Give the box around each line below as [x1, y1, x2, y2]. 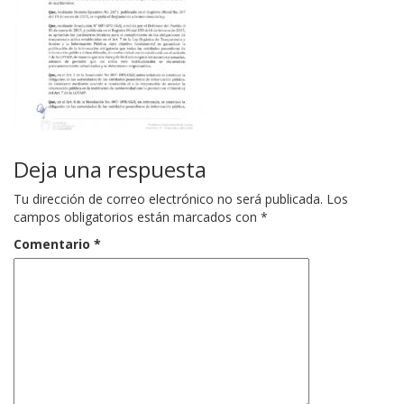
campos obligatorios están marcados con [14, 207, 261, 225]
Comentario [14, 234, 94, 252]
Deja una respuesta [14, 153, 207, 184]
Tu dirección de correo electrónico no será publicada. [14, 189, 323, 207]
